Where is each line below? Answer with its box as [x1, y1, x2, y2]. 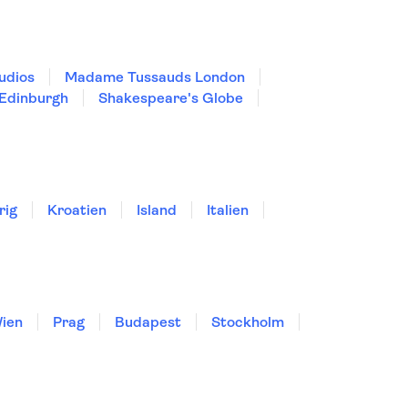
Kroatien [47, 201, 107, 219]
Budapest [115, 313, 181, 331]
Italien [207, 201, 249, 219]
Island [137, 201, 177, 219]
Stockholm [211, 313, 284, 331]
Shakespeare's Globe [98, 89, 243, 107]
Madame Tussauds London [65, 68, 245, 86]
